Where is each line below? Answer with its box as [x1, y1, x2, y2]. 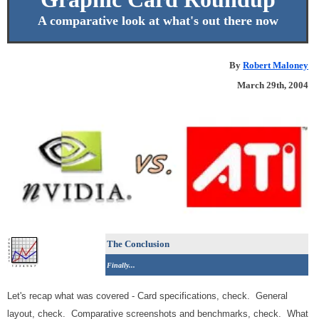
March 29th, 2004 [237, 80, 308, 90]
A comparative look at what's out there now [37, 14, 278, 28]
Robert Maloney [243, 60, 308, 70]
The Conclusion [107, 239, 169, 249]
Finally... [107, 261, 135, 269]
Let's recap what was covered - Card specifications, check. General [7, 291, 288, 301]
